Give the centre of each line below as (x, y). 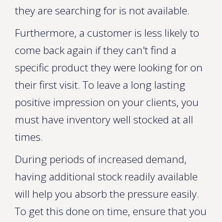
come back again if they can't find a (96, 50)
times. (29, 137)
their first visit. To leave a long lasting (100, 85)
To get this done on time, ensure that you (111, 211)
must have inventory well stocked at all (104, 119)
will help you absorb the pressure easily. (107, 194)
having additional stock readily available (106, 176)
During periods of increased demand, (101, 159)
